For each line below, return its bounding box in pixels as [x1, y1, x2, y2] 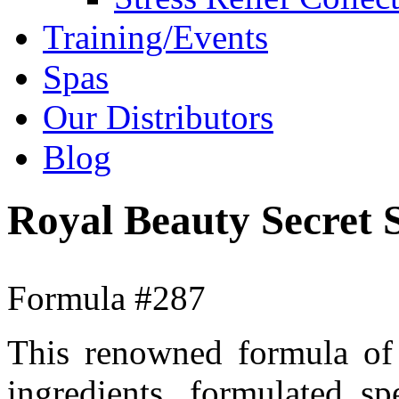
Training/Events [43, 18, 268, 56]
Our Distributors [43, 98, 273, 136]
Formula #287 [7, 278, 206, 317]
